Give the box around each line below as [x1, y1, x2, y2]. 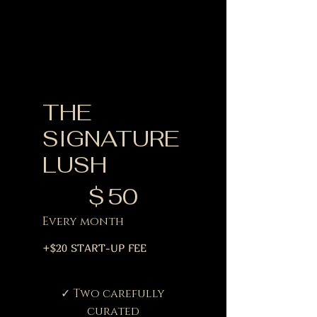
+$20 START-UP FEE [42, 241, 146, 254]
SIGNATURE [42, 124, 179, 153]
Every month [42, 213, 124, 229]
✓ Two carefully [61, 285, 166, 301]
